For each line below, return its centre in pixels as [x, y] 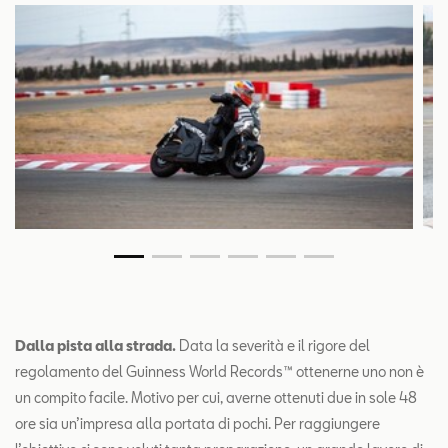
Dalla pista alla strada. [97, 346]
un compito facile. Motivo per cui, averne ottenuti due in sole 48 [216, 398]
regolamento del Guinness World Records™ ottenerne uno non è [219, 372]
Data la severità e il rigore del [274, 346]
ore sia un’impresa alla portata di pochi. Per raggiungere [197, 424]
